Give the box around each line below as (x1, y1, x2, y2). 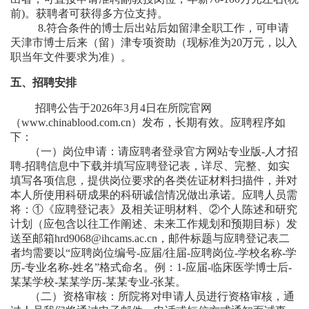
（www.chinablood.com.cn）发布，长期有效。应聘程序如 (10, 117, 286, 128)
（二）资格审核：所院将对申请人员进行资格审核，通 (10, 290, 295, 302)
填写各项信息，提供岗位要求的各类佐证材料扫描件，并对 (10, 175, 297, 186)
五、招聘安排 (10, 77, 77, 88)
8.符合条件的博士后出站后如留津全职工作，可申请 (10, 22, 289, 34)
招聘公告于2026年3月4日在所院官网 (10, 102, 212, 114)
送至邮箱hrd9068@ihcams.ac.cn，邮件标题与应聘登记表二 (10, 232, 290, 244)
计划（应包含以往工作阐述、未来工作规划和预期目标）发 (10, 218, 297, 230)
